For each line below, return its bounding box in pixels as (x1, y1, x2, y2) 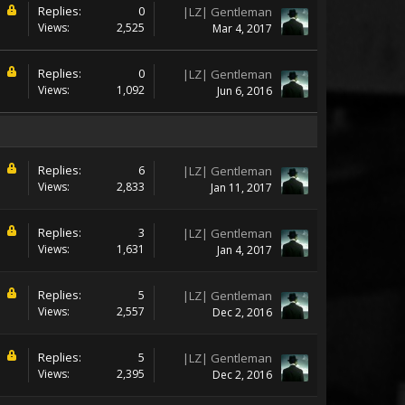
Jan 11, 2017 (211, 180, 272, 195)
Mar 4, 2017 (212, 21, 272, 36)
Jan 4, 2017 (217, 242, 272, 258)
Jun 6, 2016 (217, 83, 272, 99)
